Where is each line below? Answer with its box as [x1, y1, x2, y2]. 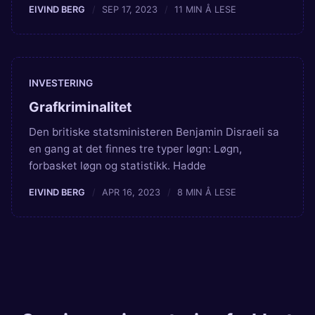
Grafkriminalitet [29, 98, 131, 115]
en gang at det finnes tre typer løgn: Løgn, [29, 142, 242, 156]
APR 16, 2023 [102, 187, 161, 198]
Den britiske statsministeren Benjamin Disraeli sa [29, 125, 279, 139]
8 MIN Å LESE [177, 187, 237, 198]
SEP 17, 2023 [102, 4, 158, 15]
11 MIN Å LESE [174, 4, 237, 15]
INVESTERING [29, 77, 93, 89]
